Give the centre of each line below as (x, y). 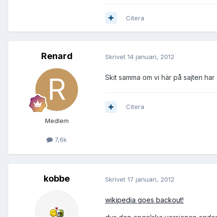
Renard (57, 56)
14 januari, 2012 (151, 56)
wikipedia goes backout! (144, 200)
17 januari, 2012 (151, 179)
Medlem (57, 121)
